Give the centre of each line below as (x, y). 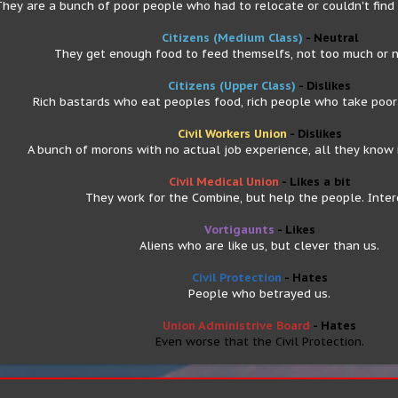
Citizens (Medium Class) (233, 38)
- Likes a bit (316, 182)
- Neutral (331, 38)
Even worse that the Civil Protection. (259, 342)
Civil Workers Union (233, 134)
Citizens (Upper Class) (233, 86)
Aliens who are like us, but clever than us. (259, 246)
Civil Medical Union (225, 182)
